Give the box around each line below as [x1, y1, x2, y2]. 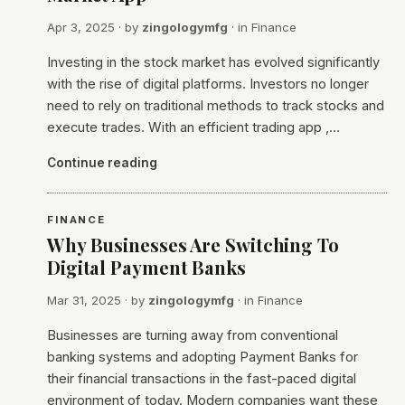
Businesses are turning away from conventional [47, 327, 338, 344]
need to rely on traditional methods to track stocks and [47, 98, 384, 114]
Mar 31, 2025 [47, 293, 121, 307]
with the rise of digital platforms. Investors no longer [47, 76, 369, 92]
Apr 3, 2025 [47, 20, 115, 34]
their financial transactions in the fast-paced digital [47, 371, 356, 387]
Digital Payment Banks [47, 255, 246, 279]
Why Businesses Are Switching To [47, 232, 339, 257]
